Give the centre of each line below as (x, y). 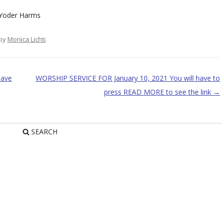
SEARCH (44, 132)
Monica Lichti (27, 39)
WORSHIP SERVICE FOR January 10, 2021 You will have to (128, 78)
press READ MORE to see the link (158, 92)
